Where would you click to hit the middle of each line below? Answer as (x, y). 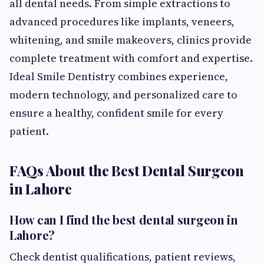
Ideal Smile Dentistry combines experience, (119, 76)
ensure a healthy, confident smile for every (116, 113)
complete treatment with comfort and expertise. (131, 58)
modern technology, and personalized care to (123, 95)
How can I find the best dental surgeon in (124, 220)
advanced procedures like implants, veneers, (122, 22)
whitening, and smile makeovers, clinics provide (131, 40)
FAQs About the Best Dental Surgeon (127, 170)
